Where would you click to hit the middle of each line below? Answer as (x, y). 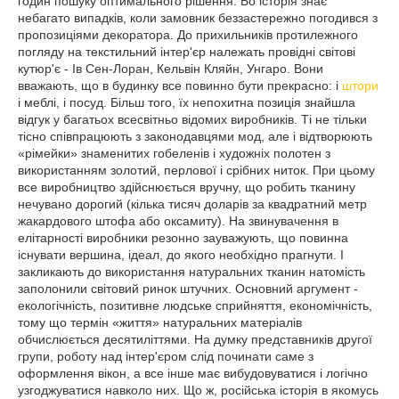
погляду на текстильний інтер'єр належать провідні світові (187, 52)
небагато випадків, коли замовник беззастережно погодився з (198, 18)
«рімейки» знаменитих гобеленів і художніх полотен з (174, 153)
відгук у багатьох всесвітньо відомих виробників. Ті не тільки (192, 119)
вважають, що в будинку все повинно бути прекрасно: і (180, 85)
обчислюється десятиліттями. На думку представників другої (195, 339)
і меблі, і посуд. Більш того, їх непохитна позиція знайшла (187, 102)
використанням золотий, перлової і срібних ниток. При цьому (196, 170)
